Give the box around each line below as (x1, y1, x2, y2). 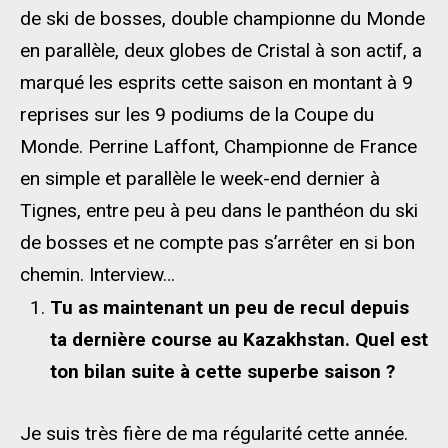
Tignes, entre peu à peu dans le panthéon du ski (20, 199, 418, 222)
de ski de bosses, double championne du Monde (20, 7, 425, 30)
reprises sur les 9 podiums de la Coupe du (20, 103, 374, 126)
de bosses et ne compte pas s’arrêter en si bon (20, 231, 415, 254)
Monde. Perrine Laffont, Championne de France (20, 135, 417, 158)
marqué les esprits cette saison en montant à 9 (20, 71, 413, 94)
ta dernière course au (50, 328, 243, 351)
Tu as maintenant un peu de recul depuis (50, 296, 409, 319)
